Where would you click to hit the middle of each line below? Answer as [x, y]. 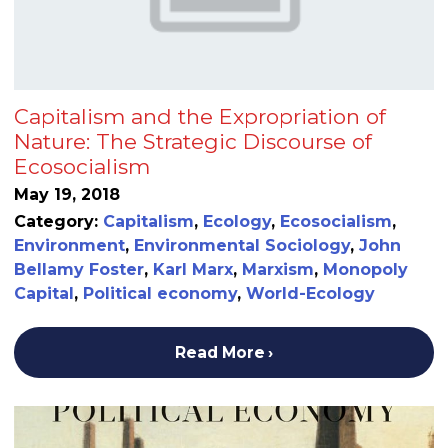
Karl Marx [193, 270]
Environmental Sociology [242, 246]
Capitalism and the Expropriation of [200, 117]
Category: [58, 222]
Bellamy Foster [79, 270]
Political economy [160, 294]
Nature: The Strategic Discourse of [193, 142]
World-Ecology [310, 294]
